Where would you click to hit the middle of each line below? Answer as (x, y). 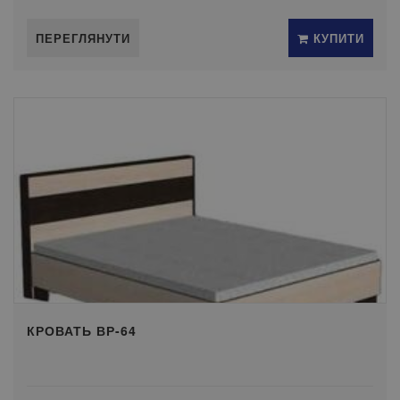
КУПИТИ (337, 38)
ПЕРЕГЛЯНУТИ (83, 38)
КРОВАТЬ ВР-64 (82, 330)
